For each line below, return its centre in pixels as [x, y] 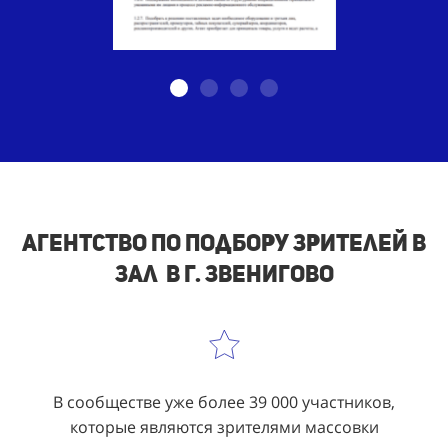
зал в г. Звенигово [224, 273]
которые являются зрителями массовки [224, 426]
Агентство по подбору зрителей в [224, 242]
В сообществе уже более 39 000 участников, [224, 401]
